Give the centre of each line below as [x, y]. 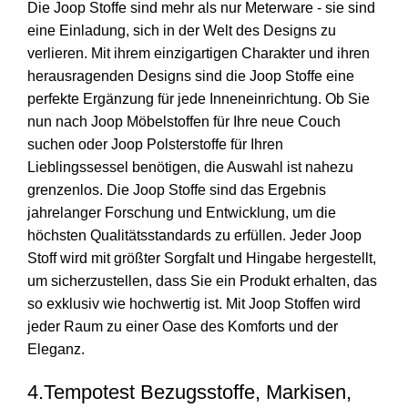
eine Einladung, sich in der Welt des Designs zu [182, 31]
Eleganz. [56, 350]
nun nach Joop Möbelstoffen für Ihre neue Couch [184, 122]
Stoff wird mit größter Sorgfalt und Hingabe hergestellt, [202, 259]
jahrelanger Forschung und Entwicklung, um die [182, 213]
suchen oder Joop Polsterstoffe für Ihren [155, 145]
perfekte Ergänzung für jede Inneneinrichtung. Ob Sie [199, 99]
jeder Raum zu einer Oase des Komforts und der [183, 327]
